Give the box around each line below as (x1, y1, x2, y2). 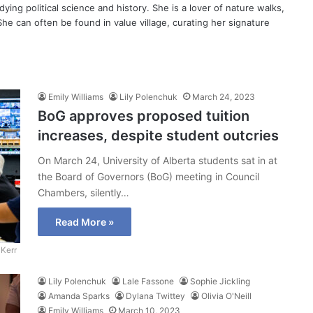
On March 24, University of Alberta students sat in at (38, 154, 277, 166)
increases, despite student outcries (38, 127, 279, 144)
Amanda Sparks (48, 291, 110, 301)
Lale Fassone (122, 276, 174, 286)
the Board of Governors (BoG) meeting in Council (38, 170, 259, 182)
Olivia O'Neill (201, 291, 252, 301)
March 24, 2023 (192, 92, 255, 102)
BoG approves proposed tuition (38, 108, 249, 124)
